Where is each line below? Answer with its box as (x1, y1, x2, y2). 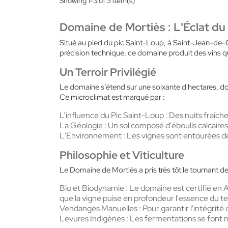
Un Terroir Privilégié (60, 65, 156, 79)
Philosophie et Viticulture (60, 148, 184, 162)
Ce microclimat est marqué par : (60, 92, 165, 102)
